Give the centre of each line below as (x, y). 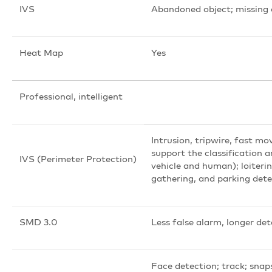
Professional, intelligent (71, 96)
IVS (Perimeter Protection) (78, 158)
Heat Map (41, 52)
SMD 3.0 (39, 222)
